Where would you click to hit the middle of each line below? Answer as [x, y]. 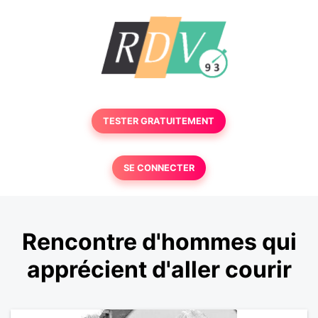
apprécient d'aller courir [159, 270]
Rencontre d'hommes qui [159, 242]
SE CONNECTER [159, 168]
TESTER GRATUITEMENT [159, 121]
